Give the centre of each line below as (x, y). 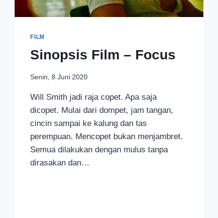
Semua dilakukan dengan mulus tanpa (99, 149)
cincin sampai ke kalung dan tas (89, 123)
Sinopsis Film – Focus (103, 55)
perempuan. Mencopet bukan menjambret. (107, 136)
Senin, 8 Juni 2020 (59, 77)
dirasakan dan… (60, 163)
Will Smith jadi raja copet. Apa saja (94, 97)
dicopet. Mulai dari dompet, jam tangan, (102, 110)
